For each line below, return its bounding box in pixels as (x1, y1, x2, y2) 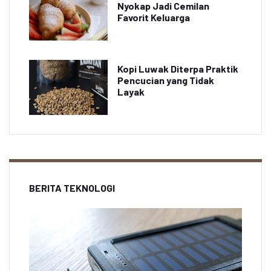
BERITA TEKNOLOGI (29, 182, 115, 194)
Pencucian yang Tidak (117, 74, 214, 87)
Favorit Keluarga (117, 11, 190, 24)
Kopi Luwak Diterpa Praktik (117, 63, 238, 75)
